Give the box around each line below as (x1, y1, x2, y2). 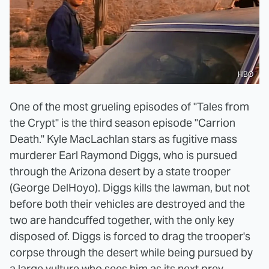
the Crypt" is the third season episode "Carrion (10, 116, 235, 130)
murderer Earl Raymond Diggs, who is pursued (10, 148, 237, 163)
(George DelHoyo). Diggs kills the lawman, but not (10, 181, 250, 195)
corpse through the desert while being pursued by (10, 246, 253, 260)
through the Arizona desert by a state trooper (10, 165, 231, 179)
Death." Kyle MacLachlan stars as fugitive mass (10, 132, 237, 147)
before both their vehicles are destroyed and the (10, 197, 245, 211)
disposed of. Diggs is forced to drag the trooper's (10, 229, 250, 244)
